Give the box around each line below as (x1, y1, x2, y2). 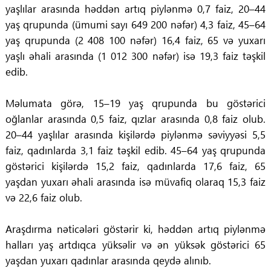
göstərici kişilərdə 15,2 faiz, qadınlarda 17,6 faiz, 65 (5, 159, 266, 173)
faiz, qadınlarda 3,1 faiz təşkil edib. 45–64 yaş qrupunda (5, 143, 266, 157)
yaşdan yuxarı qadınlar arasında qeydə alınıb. (5, 253, 211, 267)
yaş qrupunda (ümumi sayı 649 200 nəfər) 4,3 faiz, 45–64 (5, 18, 266, 31)
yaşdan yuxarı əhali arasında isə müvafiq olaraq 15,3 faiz (5, 175, 266, 189)
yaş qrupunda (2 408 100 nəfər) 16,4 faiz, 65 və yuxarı (5, 33, 266, 47)
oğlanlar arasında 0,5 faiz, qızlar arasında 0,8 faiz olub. (5, 112, 266, 126)
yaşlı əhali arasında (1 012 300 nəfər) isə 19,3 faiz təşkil (5, 49, 266, 63)
